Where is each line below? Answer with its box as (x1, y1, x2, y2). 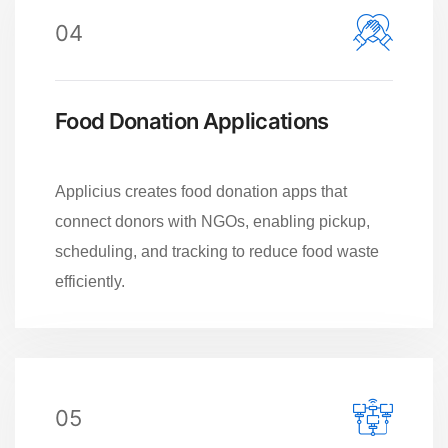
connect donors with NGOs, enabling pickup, (55, 212, 370, 230)
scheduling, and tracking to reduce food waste (55, 242, 379, 260)
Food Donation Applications (55, 107, 329, 134)
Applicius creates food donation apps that (55, 182, 347, 200)
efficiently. (55, 272, 125, 290)
